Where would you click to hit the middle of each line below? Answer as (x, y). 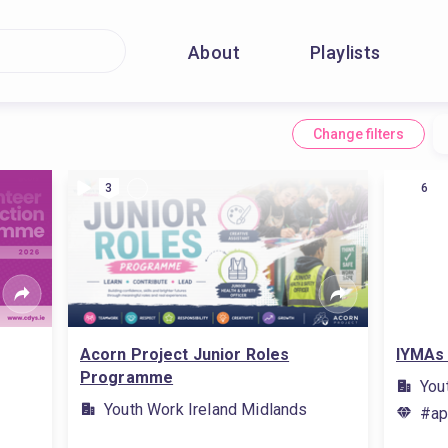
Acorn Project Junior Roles (185, 354)
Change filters (358, 134)
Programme (127, 377)
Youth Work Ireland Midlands (206, 409)
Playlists (345, 52)
